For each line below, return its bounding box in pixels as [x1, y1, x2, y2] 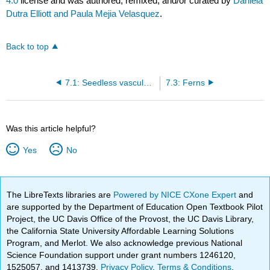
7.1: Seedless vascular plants [143, 78, 152, 87]
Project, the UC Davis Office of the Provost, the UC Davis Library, [7, 213, 254, 224]
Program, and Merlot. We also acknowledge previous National [7, 237, 243, 248]
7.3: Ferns [166, 78, 206, 87]
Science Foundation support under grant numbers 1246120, [7, 250, 236, 260]
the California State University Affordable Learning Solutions [7, 225, 234, 236]
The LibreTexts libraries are [7, 189, 114, 199]
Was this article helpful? [6, 123, 96, 133]
